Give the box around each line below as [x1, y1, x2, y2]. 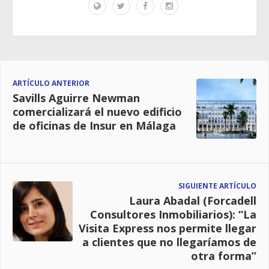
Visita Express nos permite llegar [79, 221, 256, 236]
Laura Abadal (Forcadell [129, 193, 256, 208]
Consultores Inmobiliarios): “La [90, 207, 256, 222]
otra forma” [191, 249, 256, 264]
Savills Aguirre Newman [13, 91, 140, 106]
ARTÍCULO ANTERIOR [13, 78, 89, 89]
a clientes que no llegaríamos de [82, 235, 256, 250]
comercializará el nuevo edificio [13, 104, 182, 119]
